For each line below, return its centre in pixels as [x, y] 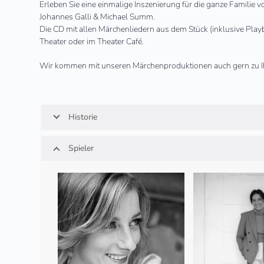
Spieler [81, 148]
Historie [83, 117]
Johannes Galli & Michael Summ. [98, 17]
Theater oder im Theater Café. [92, 42]
